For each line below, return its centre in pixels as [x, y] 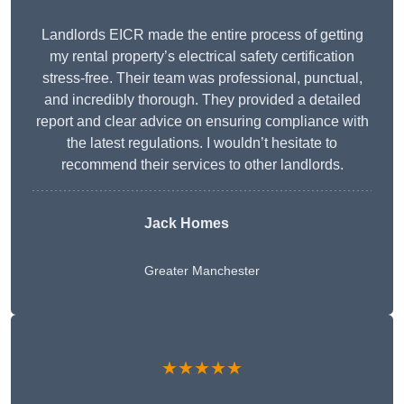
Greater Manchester [202, 271]
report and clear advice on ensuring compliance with [202, 122]
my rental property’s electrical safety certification [202, 57]
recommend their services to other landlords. [202, 165]
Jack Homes [187, 224]
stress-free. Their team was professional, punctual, [202, 78]
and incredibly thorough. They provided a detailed [202, 100]
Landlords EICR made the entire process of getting [202, 35]
